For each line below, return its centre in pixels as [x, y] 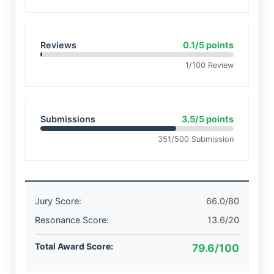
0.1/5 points [208, 45]
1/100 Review [209, 65]
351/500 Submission [196, 139]
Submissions [68, 119]
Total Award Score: [74, 246]
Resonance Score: [72, 220]
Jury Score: [58, 201]
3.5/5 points [208, 119]
